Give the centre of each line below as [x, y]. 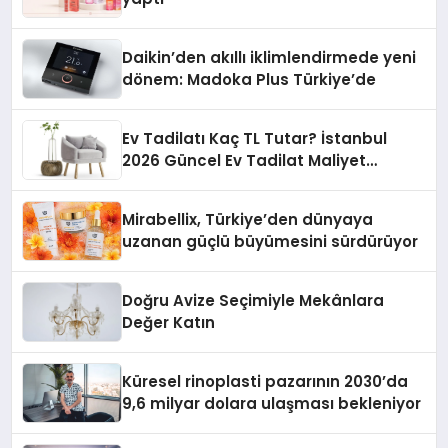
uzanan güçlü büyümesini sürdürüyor [270, 242]
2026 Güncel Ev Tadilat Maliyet [244, 161]
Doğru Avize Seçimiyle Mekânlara [253, 301]
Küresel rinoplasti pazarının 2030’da [265, 382]
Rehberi [153, 183]
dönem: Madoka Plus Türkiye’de [249, 80]
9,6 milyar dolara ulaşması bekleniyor [272, 404]
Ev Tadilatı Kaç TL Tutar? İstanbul [255, 139]
